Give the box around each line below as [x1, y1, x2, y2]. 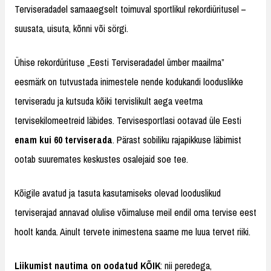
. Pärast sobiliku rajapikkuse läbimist [113, 133, 241, 146]
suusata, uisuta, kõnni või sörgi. [15, 22, 128, 35]
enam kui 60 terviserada [15, 133, 113, 146]
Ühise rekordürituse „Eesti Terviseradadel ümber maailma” [15, 56, 224, 69]
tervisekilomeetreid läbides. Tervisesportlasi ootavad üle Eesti [15, 114, 241, 127]
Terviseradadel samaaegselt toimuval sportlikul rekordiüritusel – [15, 2, 246, 16]
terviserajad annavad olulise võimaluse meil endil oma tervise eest [15, 206, 256, 219]
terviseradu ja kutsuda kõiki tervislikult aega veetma [15, 94, 203, 108]
